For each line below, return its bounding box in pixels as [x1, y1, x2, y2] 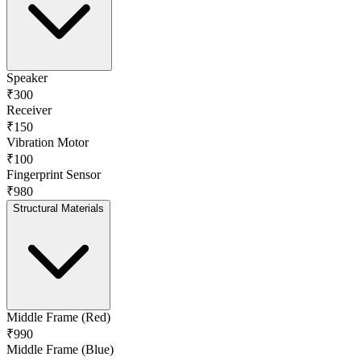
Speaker [6, 70, 48, 85]
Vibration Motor [6, 135, 89, 149]
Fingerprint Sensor [6, 167, 101, 181]
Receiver [6, 102, 52, 117]
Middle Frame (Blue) [6, 342, 114, 356]
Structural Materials [13, 201, 104, 214]
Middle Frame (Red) [6, 309, 110, 324]
